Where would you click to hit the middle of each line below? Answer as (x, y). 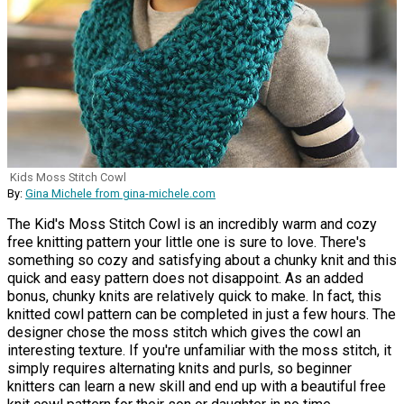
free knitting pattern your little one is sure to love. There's (187, 242)
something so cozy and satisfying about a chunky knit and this (202, 260)
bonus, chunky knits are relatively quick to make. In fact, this (194, 296)
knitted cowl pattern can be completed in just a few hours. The (202, 314)
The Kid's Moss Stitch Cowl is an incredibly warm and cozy (192, 224)
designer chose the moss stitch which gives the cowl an (184, 332)
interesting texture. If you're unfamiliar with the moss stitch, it (199, 350)
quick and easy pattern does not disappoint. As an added (185, 278)
